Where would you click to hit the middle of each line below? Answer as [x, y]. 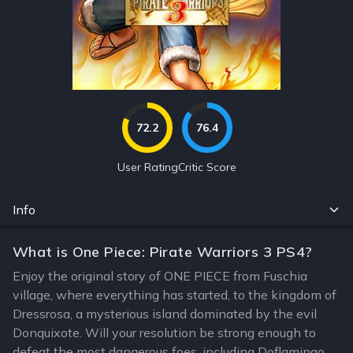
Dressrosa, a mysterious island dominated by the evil [165, 314]
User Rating [147, 167]
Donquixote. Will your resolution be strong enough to [164, 333]
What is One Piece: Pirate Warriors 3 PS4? [163, 252]
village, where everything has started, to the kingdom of [175, 295]
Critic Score [207, 167]
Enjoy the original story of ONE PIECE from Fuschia [160, 276]
